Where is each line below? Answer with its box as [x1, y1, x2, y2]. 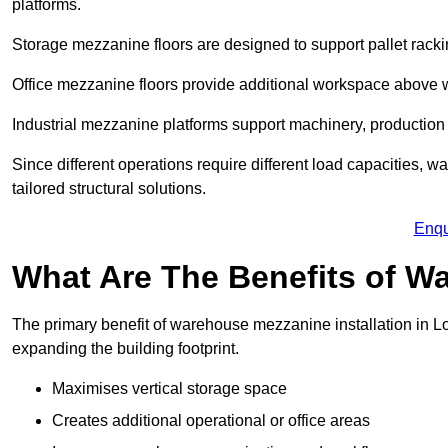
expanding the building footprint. [12, 340, 239, 358]
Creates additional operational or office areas [52, 412, 370, 430]
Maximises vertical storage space [52, 380, 287, 398]
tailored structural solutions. [12, 180, 206, 198]
